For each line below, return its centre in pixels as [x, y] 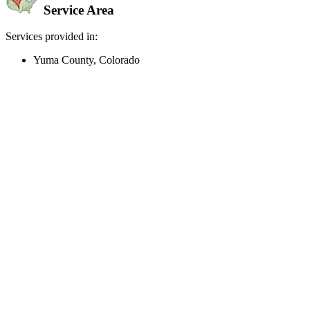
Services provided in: [52, 37]
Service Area [77, 10]
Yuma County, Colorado [86, 60]
